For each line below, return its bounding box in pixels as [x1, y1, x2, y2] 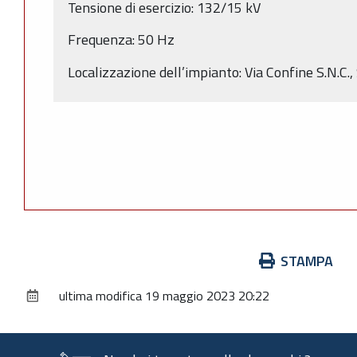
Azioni [23, 249, 61, 272]
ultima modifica [59, 286, 142, 306]
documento [23, 292, 90, 315]
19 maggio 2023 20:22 [145, 286, 269, 306]
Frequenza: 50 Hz [68, 29, 175, 51]
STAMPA [280, 250, 333, 273]
